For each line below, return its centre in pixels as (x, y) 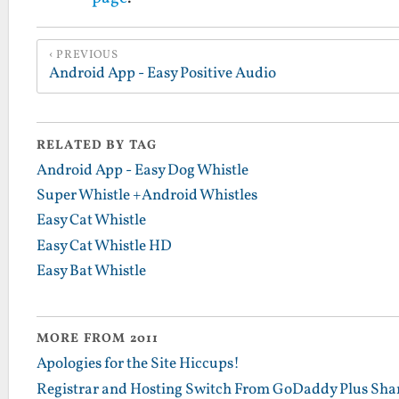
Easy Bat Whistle (91, 271)
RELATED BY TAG (97, 145)
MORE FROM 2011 (98, 339)
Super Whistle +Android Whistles (147, 196)
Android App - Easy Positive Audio (162, 74)
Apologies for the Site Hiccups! (138, 365)
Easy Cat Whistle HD (104, 246)
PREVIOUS (87, 56)
